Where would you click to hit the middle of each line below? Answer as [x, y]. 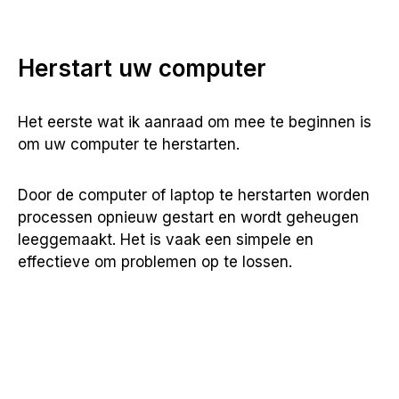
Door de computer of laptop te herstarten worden [194, 195]
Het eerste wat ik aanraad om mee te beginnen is [195, 122]
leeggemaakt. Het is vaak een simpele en [166, 240]
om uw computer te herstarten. [129, 144]
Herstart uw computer [142, 68]
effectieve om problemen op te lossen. [155, 262]
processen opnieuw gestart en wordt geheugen [188, 217]
